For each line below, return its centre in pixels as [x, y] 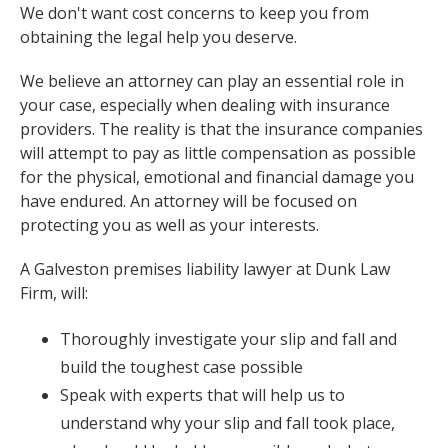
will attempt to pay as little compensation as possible [218, 152]
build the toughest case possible [181, 366]
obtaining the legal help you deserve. [158, 36]
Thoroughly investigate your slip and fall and [228, 338]
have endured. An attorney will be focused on [188, 200]
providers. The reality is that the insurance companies [221, 128]
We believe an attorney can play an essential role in [212, 80]
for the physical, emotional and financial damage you [217, 176]
